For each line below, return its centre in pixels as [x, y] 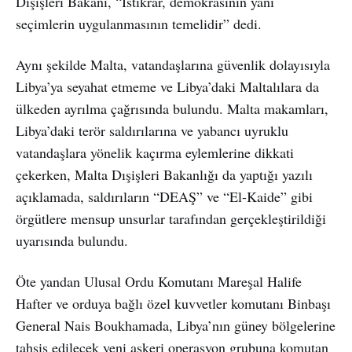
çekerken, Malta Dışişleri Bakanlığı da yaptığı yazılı [164, 174]
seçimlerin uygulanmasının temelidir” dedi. [139, 23]
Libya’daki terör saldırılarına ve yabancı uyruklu [152, 130]
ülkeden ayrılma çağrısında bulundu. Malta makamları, [172, 108]
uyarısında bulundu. [72, 240]
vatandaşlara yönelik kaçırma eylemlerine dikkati [155, 152]
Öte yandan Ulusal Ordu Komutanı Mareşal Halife [159, 281]
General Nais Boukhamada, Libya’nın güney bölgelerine [176, 325]
